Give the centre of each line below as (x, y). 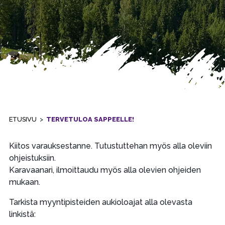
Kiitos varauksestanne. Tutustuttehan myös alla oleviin (110, 146)
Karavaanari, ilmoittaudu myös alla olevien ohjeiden (105, 170)
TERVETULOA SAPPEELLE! (90, 119)
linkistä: (22, 214)
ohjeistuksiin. (32, 158)
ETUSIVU (23, 119)
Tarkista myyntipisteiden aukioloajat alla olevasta (100, 202)
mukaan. (24, 182)
